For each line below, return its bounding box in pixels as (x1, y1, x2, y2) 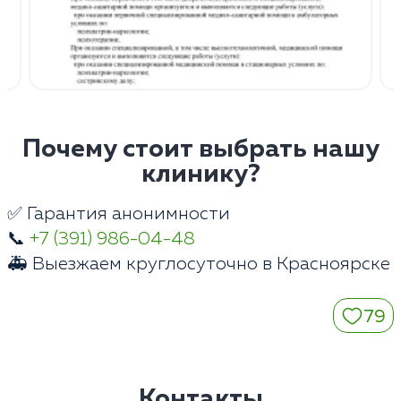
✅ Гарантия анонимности (7, 205, 230, 224)
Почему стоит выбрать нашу (21, 137, 380, 163)
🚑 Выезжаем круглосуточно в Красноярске (7, 255, 390, 274)
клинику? (141, 162, 260, 188)
